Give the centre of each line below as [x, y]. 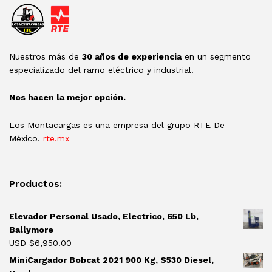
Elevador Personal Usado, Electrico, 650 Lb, [104, 216]
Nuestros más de [46, 56]
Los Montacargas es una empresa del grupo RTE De [117, 125]
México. [26, 139]
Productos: [36, 184]
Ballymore [31, 230]
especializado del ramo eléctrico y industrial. [101, 70]
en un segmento [216, 56]
